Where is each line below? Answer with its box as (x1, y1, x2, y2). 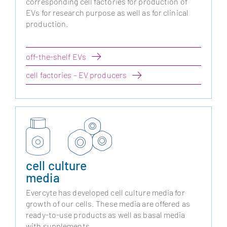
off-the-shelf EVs (26, 51, 86, 61)
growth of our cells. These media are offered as (26, 199, 190, 209)
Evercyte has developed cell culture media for (26, 187, 185, 198)
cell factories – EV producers (26, 70, 127, 80)
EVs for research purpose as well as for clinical (26, 8, 188, 18)
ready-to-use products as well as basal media (26, 210, 185, 220)
